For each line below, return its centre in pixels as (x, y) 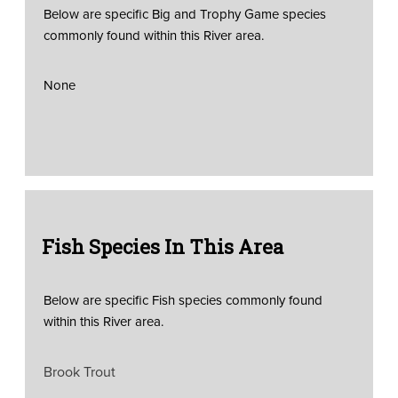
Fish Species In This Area (162, 246)
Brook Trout (79, 371)
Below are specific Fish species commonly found (183, 299)
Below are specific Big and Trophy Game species (184, 13)
